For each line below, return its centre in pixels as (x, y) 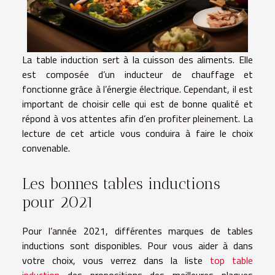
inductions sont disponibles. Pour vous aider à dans (137, 246)
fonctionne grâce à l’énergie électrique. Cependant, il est (137, 89)
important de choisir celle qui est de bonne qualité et (137, 103)
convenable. (46, 148)
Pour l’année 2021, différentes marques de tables (137, 231)
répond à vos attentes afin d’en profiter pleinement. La (137, 118)
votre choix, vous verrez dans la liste (116, 261)
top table (231, 261)
